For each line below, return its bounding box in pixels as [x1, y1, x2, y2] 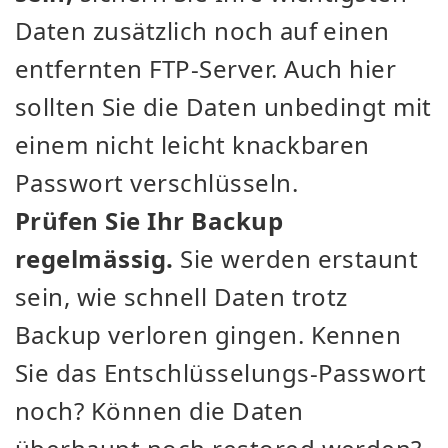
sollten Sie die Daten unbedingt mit [15, 89, 432, 123]
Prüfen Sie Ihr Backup [15, 203, 284, 237]
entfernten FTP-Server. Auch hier [15, 51, 397, 85]
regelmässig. [15, 241, 174, 275]
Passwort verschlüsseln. [15, 165, 299, 199]
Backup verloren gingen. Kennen [15, 317, 402, 351]
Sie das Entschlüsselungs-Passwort [15, 355, 427, 389]
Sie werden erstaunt [173, 241, 419, 275]
